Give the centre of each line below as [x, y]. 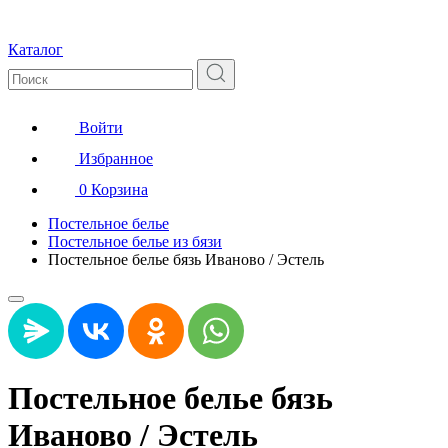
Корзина [119, 189]
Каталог [35, 49]
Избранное [116, 158]
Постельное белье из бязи [135, 241]
